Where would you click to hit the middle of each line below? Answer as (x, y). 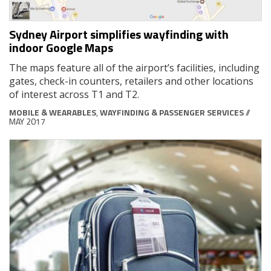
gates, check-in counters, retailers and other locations (131, 81)
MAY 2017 (27, 122)
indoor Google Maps (61, 48)
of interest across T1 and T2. (74, 95)
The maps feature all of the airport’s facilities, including (134, 68)
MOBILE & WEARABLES (53, 113)
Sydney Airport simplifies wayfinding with (119, 34)
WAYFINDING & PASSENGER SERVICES (172, 113)
